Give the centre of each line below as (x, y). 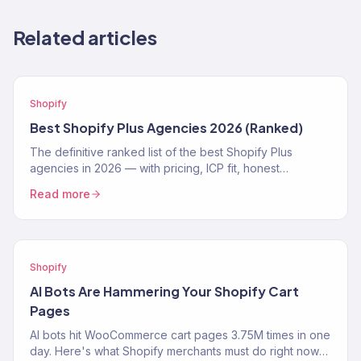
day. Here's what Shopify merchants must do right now (174, 351)
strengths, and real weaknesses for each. (140, 184)
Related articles (85, 37)
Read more (60, 194)
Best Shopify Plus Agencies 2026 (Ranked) (166, 128)
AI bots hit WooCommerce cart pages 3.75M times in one (180, 335)
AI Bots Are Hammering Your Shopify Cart (164, 291)
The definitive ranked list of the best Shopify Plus (161, 152)
